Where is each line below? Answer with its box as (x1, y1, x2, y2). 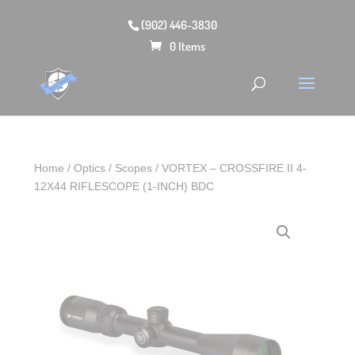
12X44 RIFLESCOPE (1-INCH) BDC (34, 180, 215, 193)
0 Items (169, 38, 205, 54)
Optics (74, 162, 106, 174)
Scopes (115, 162, 153, 174)
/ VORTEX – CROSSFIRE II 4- (152, 162, 307, 174)
